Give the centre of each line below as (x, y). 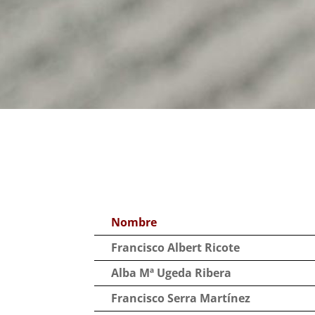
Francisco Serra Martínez (181, 298)
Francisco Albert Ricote (176, 248)
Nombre (134, 223)
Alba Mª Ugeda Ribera (172, 273)
